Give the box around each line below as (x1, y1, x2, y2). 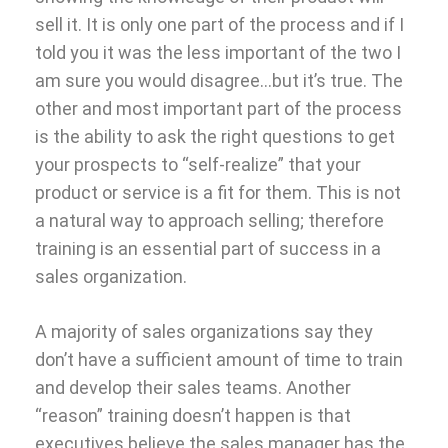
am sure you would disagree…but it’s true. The (35, 69, 403, 91)
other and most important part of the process (35, 97, 402, 119)
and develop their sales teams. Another (35, 376, 351, 398)
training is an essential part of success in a (35, 237, 381, 259)
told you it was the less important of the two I (35, 41, 401, 63)
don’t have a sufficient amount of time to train (35, 348, 403, 370)
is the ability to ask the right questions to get (35, 125, 395, 147)
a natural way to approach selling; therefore (35, 209, 384, 231)
